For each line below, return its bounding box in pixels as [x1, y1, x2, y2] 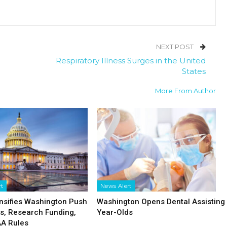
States [182, 66, 206, 77]
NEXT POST [156, 43, 196, 51]
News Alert [100, 182, 132, 190]
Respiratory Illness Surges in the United [56, 56, 206, 66]
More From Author [155, 87, 216, 95]
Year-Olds [96, 208, 133, 217]
